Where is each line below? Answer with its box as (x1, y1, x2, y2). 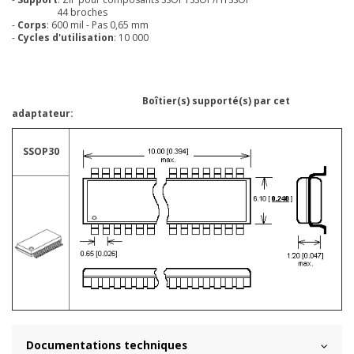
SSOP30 (22, 144, 59, 158)
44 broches (12, 6, 107, 20)
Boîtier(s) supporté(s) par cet (12, 94, 290, 108)
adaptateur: (12, 107, 73, 121)
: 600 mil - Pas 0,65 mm (47, 18, 149, 32)
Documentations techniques (26, 337, 187, 352)
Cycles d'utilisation (17, 31, 114, 45)
